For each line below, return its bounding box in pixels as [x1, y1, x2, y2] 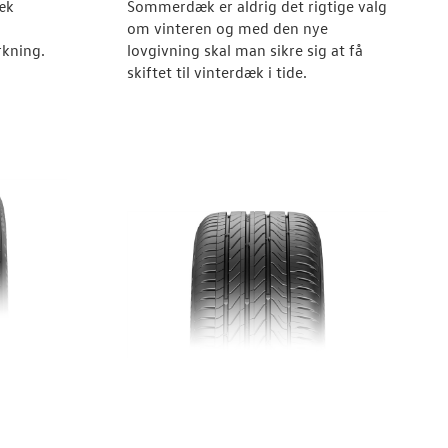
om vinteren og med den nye [126, 18, 328, 38]
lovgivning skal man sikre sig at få [126, 40, 363, 60]
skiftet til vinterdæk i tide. [126, 62, 307, 82]
